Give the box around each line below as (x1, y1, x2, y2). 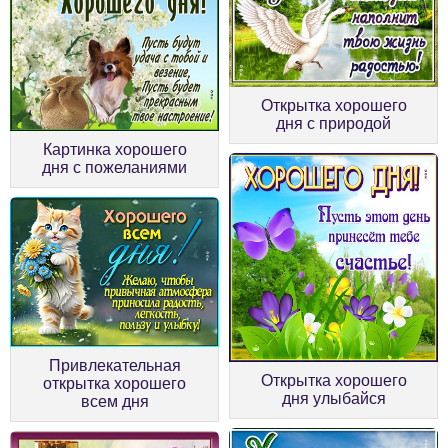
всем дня (80, 392, 149, 410)
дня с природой (276, 114, 391, 132)
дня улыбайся (281, 389, 386, 407)
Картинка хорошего (42, 140, 187, 158)
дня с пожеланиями (42, 158, 187, 176)
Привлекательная (48, 356, 181, 374)
